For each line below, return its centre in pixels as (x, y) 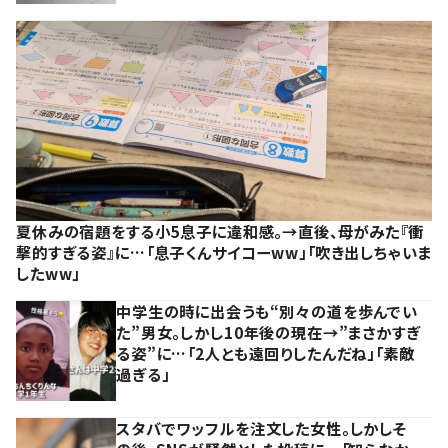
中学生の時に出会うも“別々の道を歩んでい (267, 310)
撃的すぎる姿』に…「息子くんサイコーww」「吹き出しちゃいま (224, 251)
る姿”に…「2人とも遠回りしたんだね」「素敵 (265, 352)
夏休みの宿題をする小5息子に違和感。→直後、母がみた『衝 (220, 230)
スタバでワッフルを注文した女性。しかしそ (262, 427)
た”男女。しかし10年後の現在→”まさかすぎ (268, 331)
